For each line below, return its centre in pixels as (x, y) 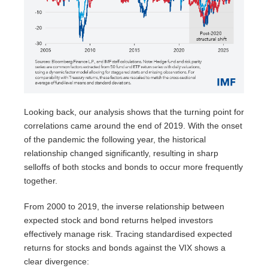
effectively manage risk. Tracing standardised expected (128, 234)
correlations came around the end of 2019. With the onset (133, 126)
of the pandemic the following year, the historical (115, 140)
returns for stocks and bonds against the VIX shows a (125, 248)
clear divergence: (57, 262)
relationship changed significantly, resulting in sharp (121, 153)
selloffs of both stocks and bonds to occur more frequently (133, 167)
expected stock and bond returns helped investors (118, 220)
